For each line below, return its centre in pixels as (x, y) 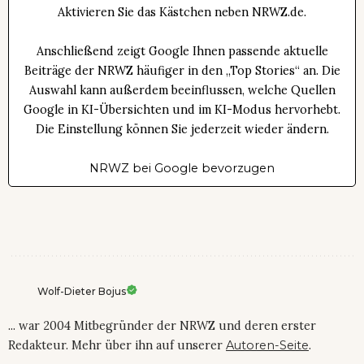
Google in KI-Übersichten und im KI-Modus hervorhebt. (182, 109)
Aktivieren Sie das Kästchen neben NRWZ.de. (182, 12)
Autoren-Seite (267, 345)
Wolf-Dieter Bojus (82, 291)
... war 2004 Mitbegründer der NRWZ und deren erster (162, 325)
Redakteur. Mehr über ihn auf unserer (117, 345)
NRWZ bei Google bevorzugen (182, 168)
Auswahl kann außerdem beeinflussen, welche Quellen (182, 90)
